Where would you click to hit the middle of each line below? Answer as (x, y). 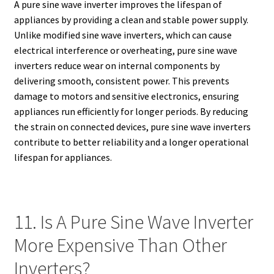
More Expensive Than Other (120, 245)
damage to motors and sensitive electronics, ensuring (126, 96)
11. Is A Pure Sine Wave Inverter (133, 222)
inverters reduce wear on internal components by (117, 66)
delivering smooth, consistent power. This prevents (121, 81)
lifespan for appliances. (63, 157)
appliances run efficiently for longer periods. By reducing (131, 112)
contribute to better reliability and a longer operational (131, 142)
